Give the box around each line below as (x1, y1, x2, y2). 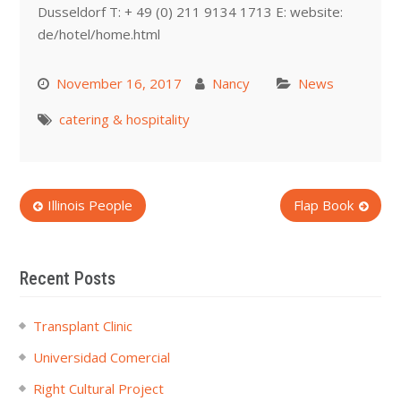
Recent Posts (19, 267, 115, 289)
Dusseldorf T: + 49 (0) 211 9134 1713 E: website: (37, 3, 343, 21)
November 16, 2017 (55, 74, 182, 92)
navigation (18, 223, 92, 244)
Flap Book (294, 196, 354, 214)
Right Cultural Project (32, 379, 164, 397)
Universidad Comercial (32, 347, 170, 366)
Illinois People (47, 196, 132, 214)
